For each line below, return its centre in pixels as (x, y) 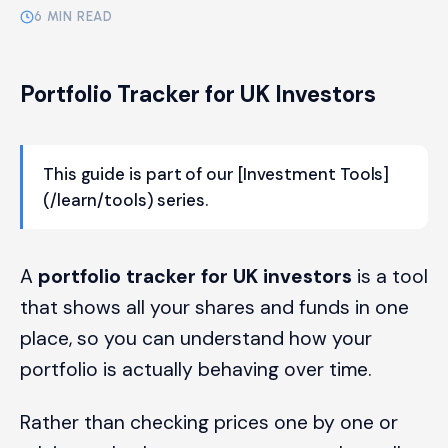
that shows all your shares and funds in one (214, 307)
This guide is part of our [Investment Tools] (216, 173)
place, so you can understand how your (196, 338)
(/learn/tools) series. (126, 199)
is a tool (390, 276)
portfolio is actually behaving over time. (195, 369)
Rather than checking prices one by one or (209, 422)
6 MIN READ (73, 16)
